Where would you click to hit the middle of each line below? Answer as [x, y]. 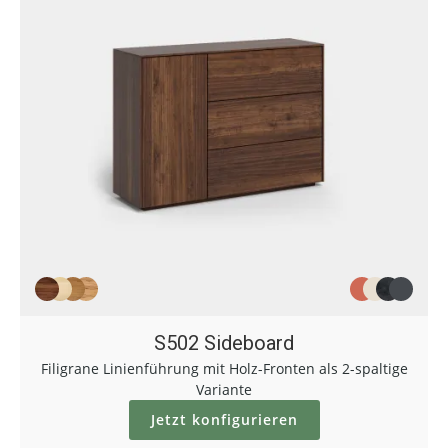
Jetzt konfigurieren [224, 419]
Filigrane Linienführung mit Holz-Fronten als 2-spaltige [224, 368]
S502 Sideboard [224, 343]
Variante [224, 389]
